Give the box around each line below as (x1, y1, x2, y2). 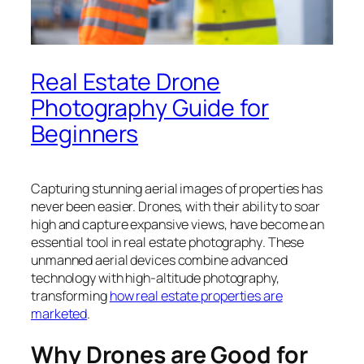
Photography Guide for (31, 92, 269, 124)
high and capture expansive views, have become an (31, 214, 325, 233)
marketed (31, 304, 88, 323)
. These (262, 232, 305, 251)
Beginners (31, 118, 139, 150)
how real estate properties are (109, 286, 283, 305)
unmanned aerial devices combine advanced (31, 250, 288, 269)
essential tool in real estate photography (31, 232, 262, 251)
